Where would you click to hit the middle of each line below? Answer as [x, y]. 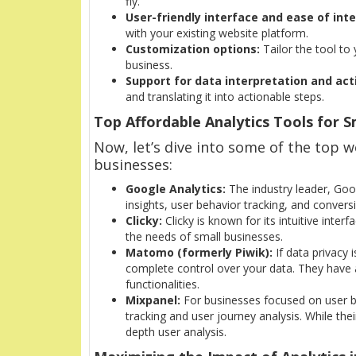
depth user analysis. [176, 332]
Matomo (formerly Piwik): [199, 253]
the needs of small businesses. [204, 237]
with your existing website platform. [217, 33]
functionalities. [163, 284]
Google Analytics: [176, 189]
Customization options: [193, 49]
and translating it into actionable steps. [225, 97]
